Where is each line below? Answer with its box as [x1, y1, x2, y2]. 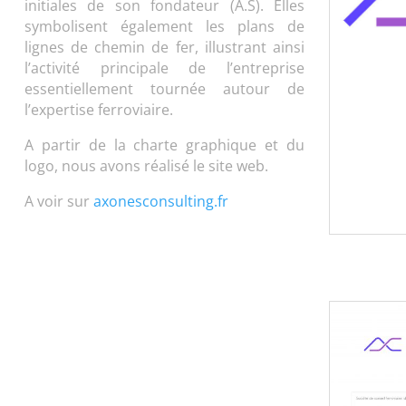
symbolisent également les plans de [24, 15, 304, 36]
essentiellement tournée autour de [24, 78, 304, 99]
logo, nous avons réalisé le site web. [24, 155, 268, 176]
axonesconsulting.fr [92, 190, 228, 211]
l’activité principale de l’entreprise [24, 57, 304, 78]
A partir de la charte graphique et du [24, 134, 304, 155]
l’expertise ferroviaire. [24, 99, 173, 120]
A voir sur [24, 190, 93, 211]
